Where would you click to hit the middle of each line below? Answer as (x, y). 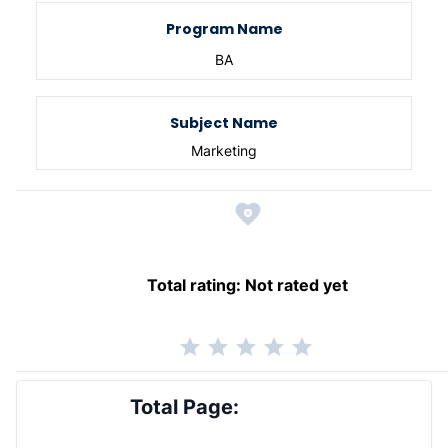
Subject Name (224, 123)
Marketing (224, 151)
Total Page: (184, 406)
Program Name (224, 29)
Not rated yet (296, 285)
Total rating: (194, 285)
